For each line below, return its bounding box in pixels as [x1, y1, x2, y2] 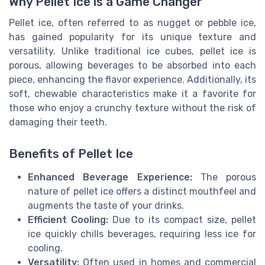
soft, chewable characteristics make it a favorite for [9, 88, 256, 100]
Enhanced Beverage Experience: [28, 172, 192, 183]
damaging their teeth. [9, 117, 107, 128]
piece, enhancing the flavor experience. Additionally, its [9, 74, 256, 86]
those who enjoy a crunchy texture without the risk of [9, 102, 256, 114]
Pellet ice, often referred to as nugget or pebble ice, [9, 17, 256, 29]
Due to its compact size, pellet [108, 214, 257, 226]
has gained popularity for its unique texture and [9, 31, 256, 43]
